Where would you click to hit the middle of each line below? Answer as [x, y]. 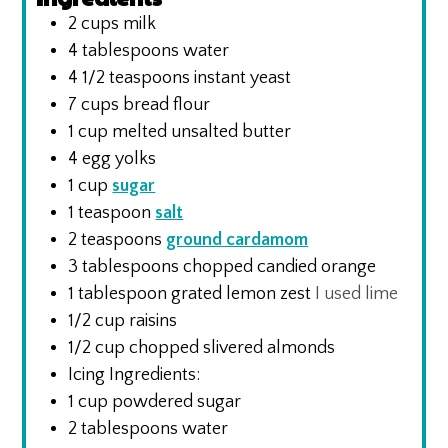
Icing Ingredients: [134, 374]
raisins [153, 320]
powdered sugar [177, 401]
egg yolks [119, 158]
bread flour [167, 104]
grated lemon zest [241, 293]
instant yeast [243, 77]
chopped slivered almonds [232, 347]
